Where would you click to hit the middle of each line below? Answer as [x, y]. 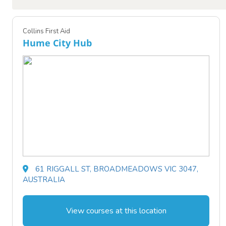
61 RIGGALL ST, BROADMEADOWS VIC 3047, [117, 169]
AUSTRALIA [44, 180]
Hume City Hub [57, 43]
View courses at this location [116, 211]
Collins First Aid [46, 32]
